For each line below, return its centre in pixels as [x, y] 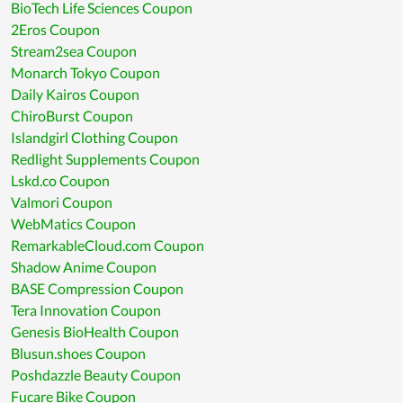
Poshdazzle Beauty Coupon [96, 375]
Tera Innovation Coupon [86, 310]
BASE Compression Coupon [97, 289]
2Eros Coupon [55, 30]
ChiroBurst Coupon [72, 116]
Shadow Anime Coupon [84, 267]
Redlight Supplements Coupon [105, 159]
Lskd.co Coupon [60, 181]
